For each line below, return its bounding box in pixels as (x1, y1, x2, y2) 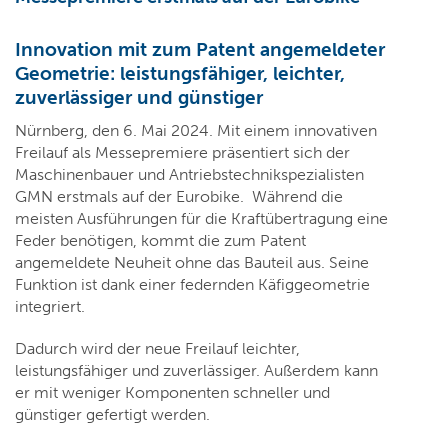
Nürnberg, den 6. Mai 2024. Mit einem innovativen (15, 121, 377, 141)
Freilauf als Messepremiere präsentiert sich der (15, 143, 350, 163)
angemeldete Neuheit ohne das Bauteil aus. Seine (15, 253, 369, 273)
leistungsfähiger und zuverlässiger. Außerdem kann (15, 361, 378, 381)
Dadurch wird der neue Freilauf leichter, (15, 339, 300, 359)
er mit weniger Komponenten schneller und (15, 383, 330, 403)
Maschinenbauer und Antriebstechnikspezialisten (15, 165, 364, 185)
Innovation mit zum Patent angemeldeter (15, 38, 385, 62)
